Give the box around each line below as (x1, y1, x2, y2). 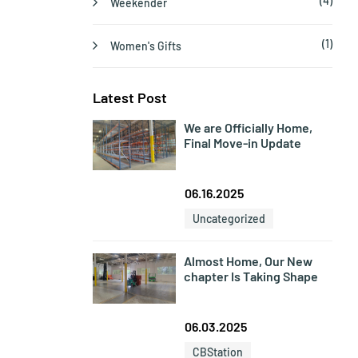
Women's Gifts (110, 39, 181, 54)
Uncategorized (193, 212, 265, 226)
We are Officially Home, (184, 120, 312, 136)
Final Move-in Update (184, 135, 301, 151)
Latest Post (93, 89, 167, 107)
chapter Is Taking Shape (184, 268, 318, 284)
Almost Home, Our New (184, 253, 312, 269)
